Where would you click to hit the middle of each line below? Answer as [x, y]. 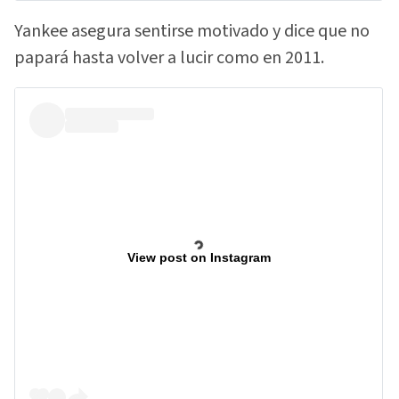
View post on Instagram [199, 258]
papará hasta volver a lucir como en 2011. [169, 57]
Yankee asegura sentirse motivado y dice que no [192, 31]
